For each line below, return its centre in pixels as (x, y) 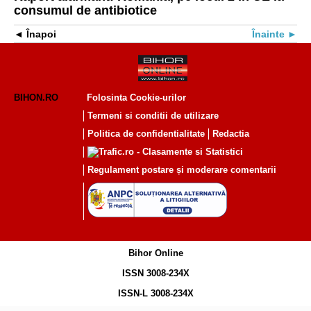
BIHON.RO (36, 98)
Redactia (231, 134)
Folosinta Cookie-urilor (136, 98)
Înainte (268, 34)
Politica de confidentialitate (146, 134)
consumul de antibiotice (85, 11)
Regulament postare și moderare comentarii (182, 170)
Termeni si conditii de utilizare (153, 116)
